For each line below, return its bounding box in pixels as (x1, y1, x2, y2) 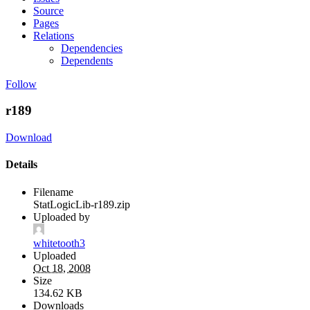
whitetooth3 (33, 237, 85, 249)
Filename (33, 185, 73, 198)
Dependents (61, 54, 113, 66)
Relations (33, 29, 74, 42)
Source (33, 4, 64, 17)
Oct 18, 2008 (33, 262, 91, 274)
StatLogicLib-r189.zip (33, 198, 130, 210)
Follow (6, 77, 37, 90)
